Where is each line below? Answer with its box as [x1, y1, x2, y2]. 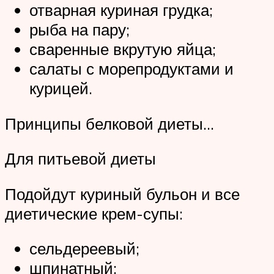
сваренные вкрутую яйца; [29, 39, 216, 59]
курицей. [29, 78, 92, 98]
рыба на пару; [29, 20, 130, 40]
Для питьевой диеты [5, 149, 156, 169]
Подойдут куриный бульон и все [5, 183, 240, 204]
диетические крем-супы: [5, 203, 183, 223]
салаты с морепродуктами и [29, 59, 234, 79]
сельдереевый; [29, 239, 139, 259]
